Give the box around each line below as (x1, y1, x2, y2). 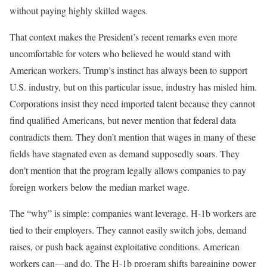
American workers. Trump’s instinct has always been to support (10, 63, 247, 76)
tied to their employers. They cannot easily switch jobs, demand (10, 223, 247, 236)
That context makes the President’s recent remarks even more (10, 30, 237, 43)
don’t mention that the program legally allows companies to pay (10, 163, 246, 176)
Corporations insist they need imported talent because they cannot (10, 97, 255, 110)
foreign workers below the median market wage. (10, 180, 190, 193)
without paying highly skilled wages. (10, 4, 148, 17)
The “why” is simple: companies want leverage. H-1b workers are (10, 206, 256, 219)
